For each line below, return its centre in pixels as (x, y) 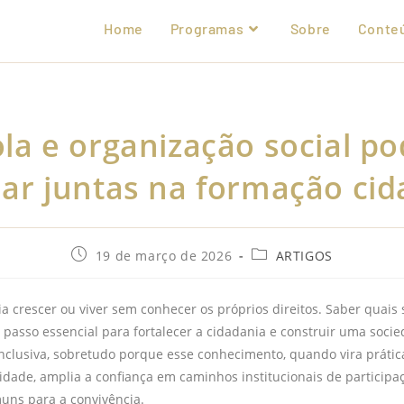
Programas (207, 28)
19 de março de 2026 (164, 256)
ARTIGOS (304, 256)
